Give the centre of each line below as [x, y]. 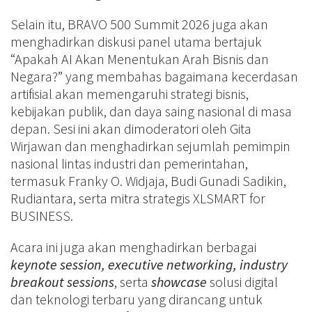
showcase [180, 281]
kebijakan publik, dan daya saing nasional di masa [151, 111]
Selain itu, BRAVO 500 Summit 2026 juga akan [139, 24]
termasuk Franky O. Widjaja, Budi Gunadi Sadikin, [148, 180]
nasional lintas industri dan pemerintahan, [129, 163]
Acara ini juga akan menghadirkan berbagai [133, 247]
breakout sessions [62, 281]
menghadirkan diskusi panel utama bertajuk [136, 41]
